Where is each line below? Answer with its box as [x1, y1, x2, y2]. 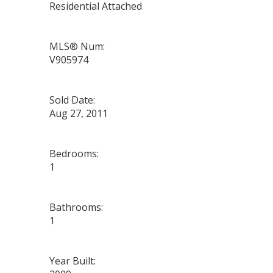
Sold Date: [49, 93, 95, 107]
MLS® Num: [49, 40, 105, 54]
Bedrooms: [49, 147, 99, 161]
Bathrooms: [49, 200, 103, 214]
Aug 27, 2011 [49, 107, 108, 121]
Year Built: [49, 254, 96, 268]
